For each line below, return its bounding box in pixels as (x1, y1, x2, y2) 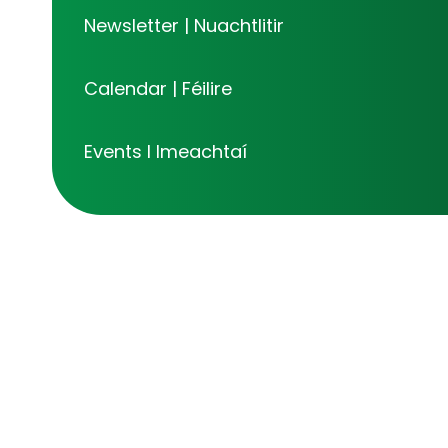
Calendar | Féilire (84, 76, 233, 102)
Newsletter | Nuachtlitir (84, 13, 285, 39)
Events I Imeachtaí (84, 139, 248, 165)
